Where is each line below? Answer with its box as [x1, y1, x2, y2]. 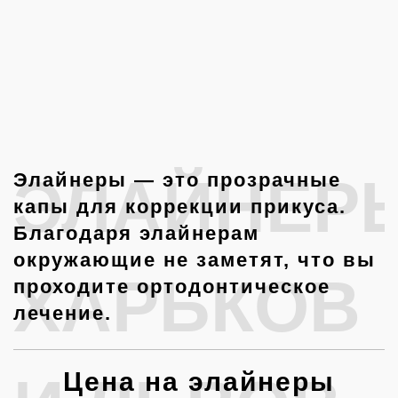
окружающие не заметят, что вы [13, 249, 376, 272]
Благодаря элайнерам [13, 222, 259, 245]
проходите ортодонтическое [13, 275, 330, 298]
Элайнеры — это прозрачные [13, 169, 341, 192]
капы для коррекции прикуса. [13, 195, 346, 219]
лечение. [13, 302, 112, 325]
